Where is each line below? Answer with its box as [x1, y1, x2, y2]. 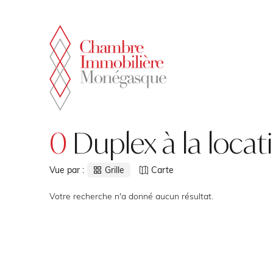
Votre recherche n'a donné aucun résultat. [49, 191, 213, 202]
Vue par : [49, 165, 84, 175]
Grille [104, 165, 124, 175]
